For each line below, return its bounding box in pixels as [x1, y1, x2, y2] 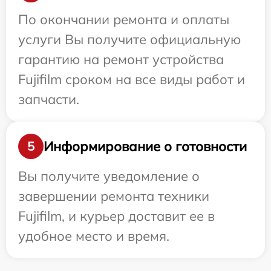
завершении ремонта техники [18, 188, 209, 204]
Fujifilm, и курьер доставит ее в [18, 207, 215, 224]
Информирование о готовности [44, 137, 247, 155]
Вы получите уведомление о [18, 168, 200, 184]
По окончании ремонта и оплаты [18, 11, 229, 28]
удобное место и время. [18, 227, 169, 244]
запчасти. [18, 91, 79, 108]
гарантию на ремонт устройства [18, 51, 224, 68]
